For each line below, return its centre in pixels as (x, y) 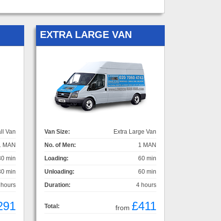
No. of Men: (60, 145)
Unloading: (59, 171)
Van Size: (57, 131)
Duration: (57, 185)
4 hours (146, 185)
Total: (52, 206)
